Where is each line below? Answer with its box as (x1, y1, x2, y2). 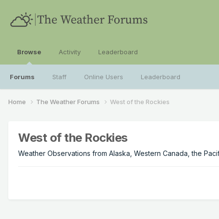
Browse (17, 48, 41, 56)
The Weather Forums (36, 97, 101, 106)
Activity (59, 48, 81, 56)
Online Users (84, 73, 123, 81)
